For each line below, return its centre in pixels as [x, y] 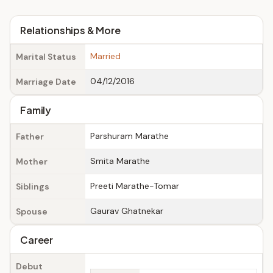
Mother [32, 161]
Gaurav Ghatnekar [127, 211]
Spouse [32, 211]
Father [30, 136]
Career [37, 240]
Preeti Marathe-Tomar [135, 186]
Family [36, 110]
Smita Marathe [120, 161]
